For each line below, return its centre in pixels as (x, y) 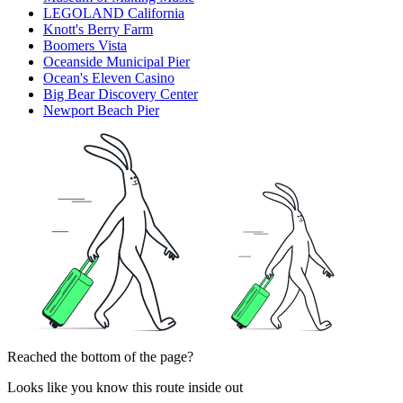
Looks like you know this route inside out (125, 388)
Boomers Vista (85, 46)
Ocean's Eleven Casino (109, 78)
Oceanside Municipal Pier (116, 62)
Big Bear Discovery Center (121, 94)
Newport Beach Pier (101, 111)
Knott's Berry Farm (98, 30)
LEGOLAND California (114, 13)
